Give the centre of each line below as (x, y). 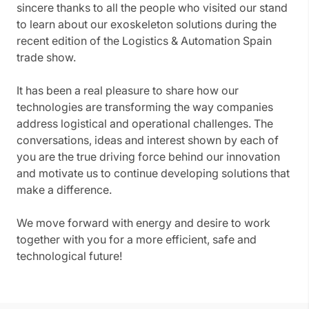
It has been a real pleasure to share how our (128, 91)
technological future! (69, 256)
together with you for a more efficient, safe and (137, 240)
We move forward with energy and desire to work (143, 223)
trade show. (46, 58)
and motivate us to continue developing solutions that (153, 173)
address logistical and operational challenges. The (145, 124)
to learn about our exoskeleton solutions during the (147, 24)
